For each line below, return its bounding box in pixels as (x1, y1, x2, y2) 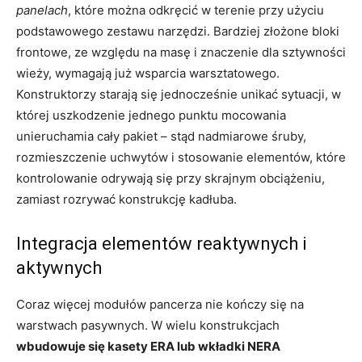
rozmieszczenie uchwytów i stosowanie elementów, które (16, 149, 346, 166)
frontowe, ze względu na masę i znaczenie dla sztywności (16, 44, 346, 61)
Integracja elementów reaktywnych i (16, 234, 306, 255)
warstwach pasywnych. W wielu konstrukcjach (16, 318, 280, 334)
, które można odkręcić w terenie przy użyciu (68, 2, 324, 19)
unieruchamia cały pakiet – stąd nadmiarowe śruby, (16, 128, 306, 145)
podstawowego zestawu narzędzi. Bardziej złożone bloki (16, 23, 339, 40)
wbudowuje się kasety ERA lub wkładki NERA (16, 339, 280, 355)
